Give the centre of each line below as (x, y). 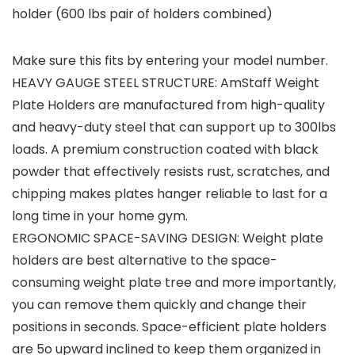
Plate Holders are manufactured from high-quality (168, 105)
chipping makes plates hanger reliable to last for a (170, 194)
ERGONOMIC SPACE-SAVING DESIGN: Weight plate (168, 239)
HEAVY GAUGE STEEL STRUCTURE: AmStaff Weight (166, 83)
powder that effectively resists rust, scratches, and (171, 172)
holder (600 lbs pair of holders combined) (142, 14)
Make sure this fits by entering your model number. (170, 61)
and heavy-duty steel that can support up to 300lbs (174, 128)
